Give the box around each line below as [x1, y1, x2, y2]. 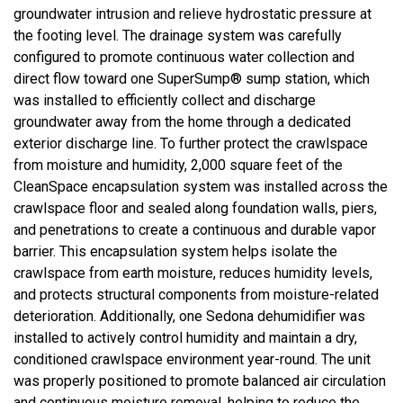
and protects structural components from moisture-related [13, 286, 379, 303]
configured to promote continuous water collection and [13, 49, 354, 66]
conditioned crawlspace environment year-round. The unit [13, 351, 371, 368]
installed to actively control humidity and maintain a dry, [13, 329, 357, 346]
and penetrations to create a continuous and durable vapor [13, 221, 376, 238]
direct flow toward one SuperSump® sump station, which [13, 70, 370, 87]
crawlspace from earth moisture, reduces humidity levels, [13, 264, 372, 282]
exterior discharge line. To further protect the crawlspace [13, 135, 368, 152]
